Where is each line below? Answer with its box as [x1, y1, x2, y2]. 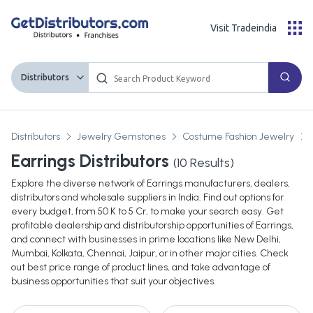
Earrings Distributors [11, 150, 169, 172]
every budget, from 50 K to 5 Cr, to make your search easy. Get [11, 205, 284, 218]
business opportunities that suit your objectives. [11, 275, 216, 288]
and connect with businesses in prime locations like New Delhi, [11, 233, 281, 246]
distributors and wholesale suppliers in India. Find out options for [11, 191, 284, 204]
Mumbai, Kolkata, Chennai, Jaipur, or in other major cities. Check [11, 247, 289, 260]
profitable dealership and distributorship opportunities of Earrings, [11, 219, 293, 232]
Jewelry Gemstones [77, 131, 166, 143]
